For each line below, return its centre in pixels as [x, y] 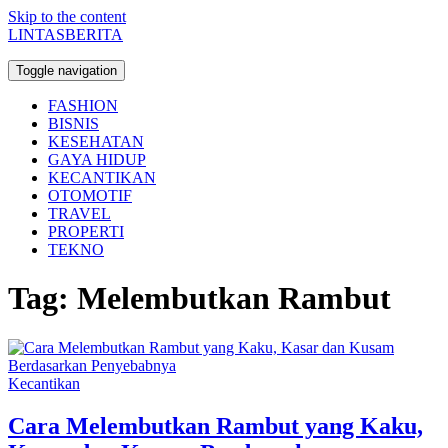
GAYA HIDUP [97, 159]
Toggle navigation [66, 70]
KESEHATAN [96, 141]
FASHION [83, 105]
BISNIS [73, 123]
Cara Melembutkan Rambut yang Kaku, [215, 425]
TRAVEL [79, 213]
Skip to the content [67, 16]
